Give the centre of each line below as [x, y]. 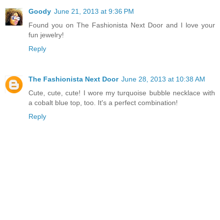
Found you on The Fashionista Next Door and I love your [122, 25]
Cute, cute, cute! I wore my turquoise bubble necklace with [122, 93]
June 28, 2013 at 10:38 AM [163, 79]
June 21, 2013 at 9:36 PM [94, 12]
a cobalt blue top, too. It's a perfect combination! [103, 103]
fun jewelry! [46, 35]
